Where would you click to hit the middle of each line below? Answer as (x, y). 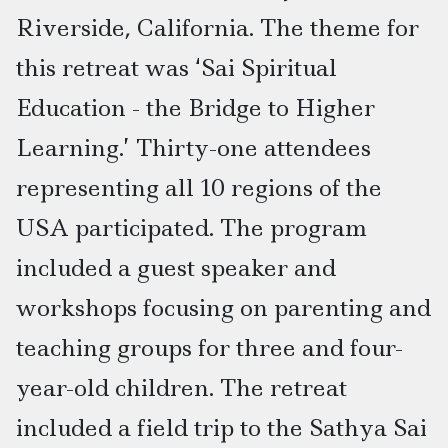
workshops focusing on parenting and (223, 307)
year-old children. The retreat (181, 387)
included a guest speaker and (176, 267)
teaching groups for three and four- (209, 347)
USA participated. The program (191, 227)
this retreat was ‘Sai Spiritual (176, 67)
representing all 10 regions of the (199, 187)
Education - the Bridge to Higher (195, 107)
